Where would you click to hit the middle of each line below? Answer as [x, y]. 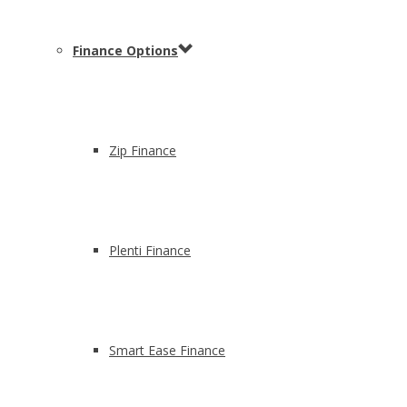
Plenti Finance [150, 250]
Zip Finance [143, 150]
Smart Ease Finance [167, 350]
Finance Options [125, 50]
